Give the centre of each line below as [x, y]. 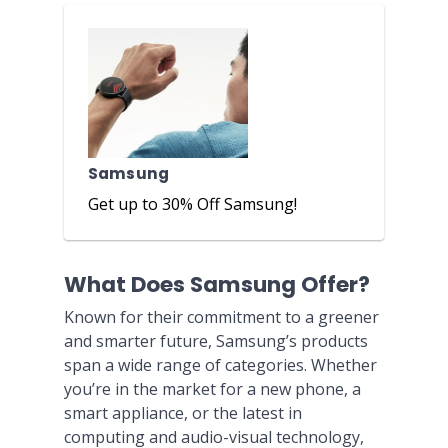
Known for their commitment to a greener [221, 317]
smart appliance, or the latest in [183, 413]
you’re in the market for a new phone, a [212, 389]
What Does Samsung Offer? [217, 284]
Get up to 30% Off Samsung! [192, 204]
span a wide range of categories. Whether [220, 365]
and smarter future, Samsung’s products [216, 341]
